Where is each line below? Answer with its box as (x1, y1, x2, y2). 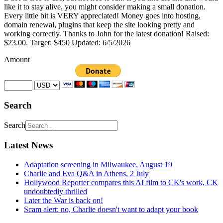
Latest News (4, 140, 53, 151)
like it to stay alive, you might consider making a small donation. (4, 2, 206, 11)
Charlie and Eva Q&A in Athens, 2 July (24, 169, 149, 178)
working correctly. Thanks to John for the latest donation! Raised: (4, 29, 209, 38)
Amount (4, 55, 30, 64)
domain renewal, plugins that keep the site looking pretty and (4, 20, 195, 29)
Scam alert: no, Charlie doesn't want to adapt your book (24, 205, 198, 214)
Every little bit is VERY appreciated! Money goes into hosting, (4, 11, 201, 20)
